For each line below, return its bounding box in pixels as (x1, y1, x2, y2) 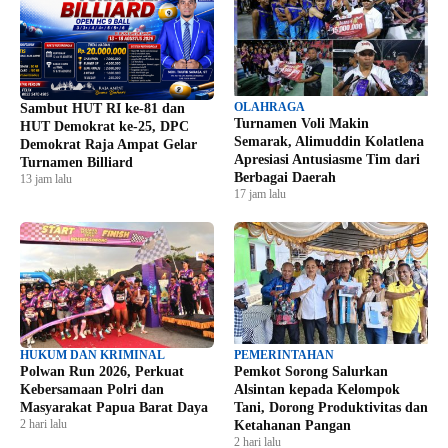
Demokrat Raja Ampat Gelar (20, 137, 197, 153)
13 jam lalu (20, 172, 72, 187)
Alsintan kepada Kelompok (234, 382, 400, 398)
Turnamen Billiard (20, 155, 133, 171)
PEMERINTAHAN (234, 348, 334, 363)
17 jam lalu (234, 187, 286, 202)
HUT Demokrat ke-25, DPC (20, 119, 189, 135)
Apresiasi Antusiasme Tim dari (234, 152, 420, 168)
